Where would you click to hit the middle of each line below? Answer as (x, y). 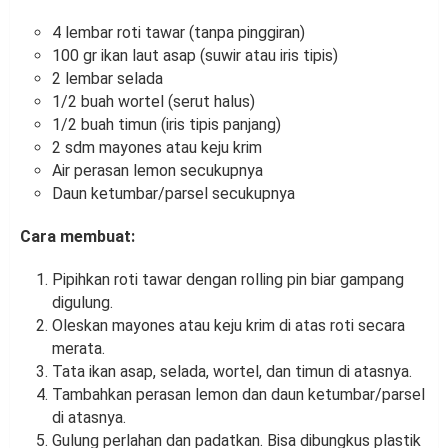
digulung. (82, 302)
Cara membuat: (77, 236)
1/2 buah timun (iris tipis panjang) (166, 124)
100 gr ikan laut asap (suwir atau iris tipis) (195, 55)
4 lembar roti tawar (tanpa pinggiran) (178, 32)
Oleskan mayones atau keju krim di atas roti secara (228, 325)
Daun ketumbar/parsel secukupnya (173, 193)
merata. (78, 348)
